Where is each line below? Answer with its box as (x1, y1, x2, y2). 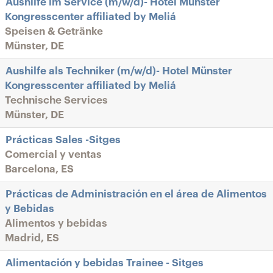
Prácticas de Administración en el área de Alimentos (5, 189, 267, 199)
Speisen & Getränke (5, 26, 103, 37)
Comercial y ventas (5, 149, 102, 160)
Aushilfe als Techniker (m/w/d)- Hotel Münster (5, 66, 232, 76)
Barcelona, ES (5, 164, 74, 174)
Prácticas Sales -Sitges (5, 135, 121, 145)
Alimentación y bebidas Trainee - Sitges (5, 258, 204, 268)
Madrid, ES (5, 233, 59, 243)
